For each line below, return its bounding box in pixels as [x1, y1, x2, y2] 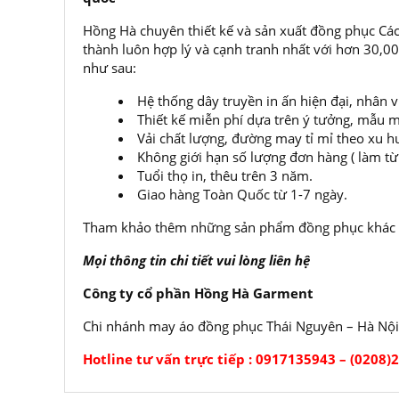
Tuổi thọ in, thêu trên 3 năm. [137, 167, 313, 184]
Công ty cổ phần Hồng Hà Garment [83, 284, 313, 302]
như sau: [83, 59, 136, 77]
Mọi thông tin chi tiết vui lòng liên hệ [83, 251, 310, 269]
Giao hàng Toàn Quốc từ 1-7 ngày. [137, 185, 347, 203]
